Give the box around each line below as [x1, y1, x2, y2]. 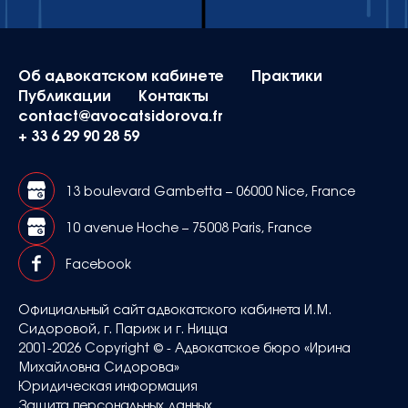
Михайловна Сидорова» [18, 357, 187, 375]
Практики [251, 63, 322, 86]
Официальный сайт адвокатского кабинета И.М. [18, 300, 331, 318]
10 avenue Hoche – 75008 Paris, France [66, 217, 311, 236]
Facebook [66, 253, 131, 272]
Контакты [138, 83, 208, 106]
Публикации [18, 83, 111, 106]
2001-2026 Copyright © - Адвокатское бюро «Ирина [18, 338, 351, 356]
